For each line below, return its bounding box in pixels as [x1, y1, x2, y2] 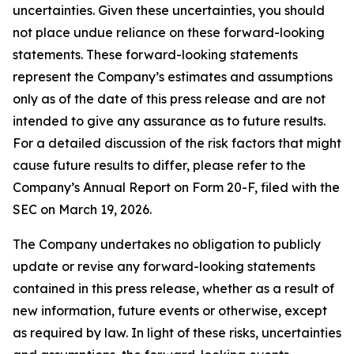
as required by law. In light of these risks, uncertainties [13, 325, 341, 341]
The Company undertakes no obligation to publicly [13, 236, 321, 252]
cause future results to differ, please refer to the [13, 157, 306, 173]
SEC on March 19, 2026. [13, 201, 152, 217]
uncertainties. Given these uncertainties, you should [13, 2, 325, 18]
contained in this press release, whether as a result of [13, 281, 334, 296]
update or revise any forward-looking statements [13, 258, 315, 274]
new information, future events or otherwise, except [13, 303, 327, 318]
